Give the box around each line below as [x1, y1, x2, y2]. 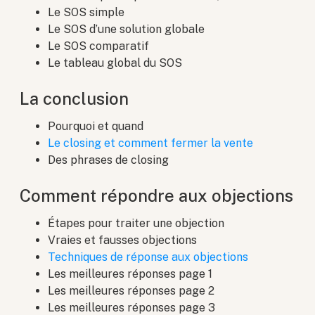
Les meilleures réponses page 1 [48, 267, 213, 281]
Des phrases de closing [48, 153, 169, 167]
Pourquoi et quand [48, 120, 144, 134]
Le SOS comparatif [48, 39, 150, 53]
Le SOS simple [48, 6, 125, 20]
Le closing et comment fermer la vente [48, 136, 254, 150]
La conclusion [20, 89, 129, 109]
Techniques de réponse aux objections [48, 250, 249, 264]
